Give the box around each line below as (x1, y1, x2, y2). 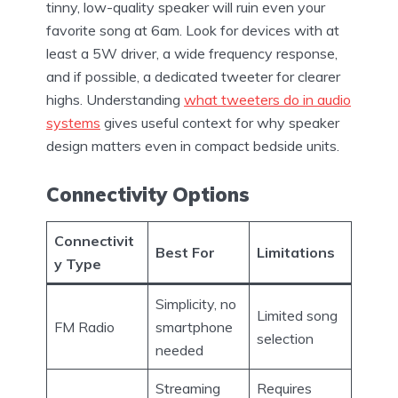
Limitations (257, 243, 335, 261)
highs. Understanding (46, 91, 184, 109)
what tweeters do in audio (184, 91, 351, 109)
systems (46, 114, 100, 132)
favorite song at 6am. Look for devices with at (46, 21, 339, 40)
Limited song (257, 306, 338, 324)
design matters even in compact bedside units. (46, 137, 339, 155)
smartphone (155, 317, 233, 336)
